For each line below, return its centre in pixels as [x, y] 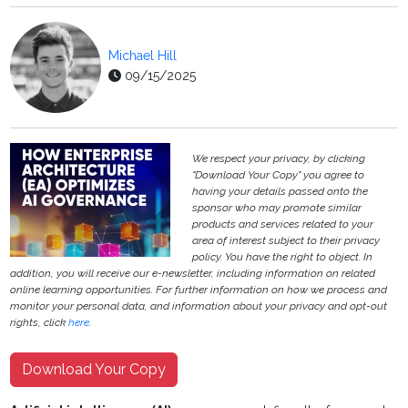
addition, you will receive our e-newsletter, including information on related [193, 274]
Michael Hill [143, 56]
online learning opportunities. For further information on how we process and [199, 290]
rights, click [40, 323]
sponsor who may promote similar [277, 208]
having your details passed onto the [280, 192]
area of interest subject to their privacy [286, 241]
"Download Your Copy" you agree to [279, 175]
